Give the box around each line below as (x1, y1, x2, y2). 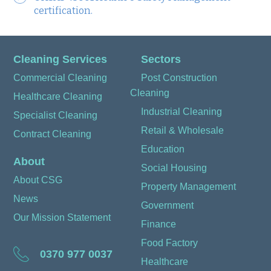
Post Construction (140, 71, 217, 83)
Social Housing (140, 162, 207, 173)
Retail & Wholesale (140, 124, 224, 135)
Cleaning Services (13, 53, 108, 65)
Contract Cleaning (13, 128, 92, 139)
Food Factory (140, 237, 198, 248)
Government (140, 199, 194, 211)
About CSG (13, 174, 63, 185)
